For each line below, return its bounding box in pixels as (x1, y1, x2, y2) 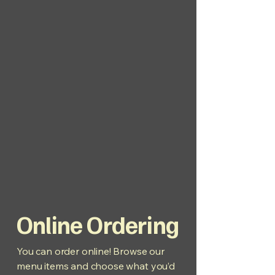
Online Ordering (16, 209, 179, 239)
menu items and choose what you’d (16, 260, 175, 272)
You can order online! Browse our (16, 245, 165, 257)
